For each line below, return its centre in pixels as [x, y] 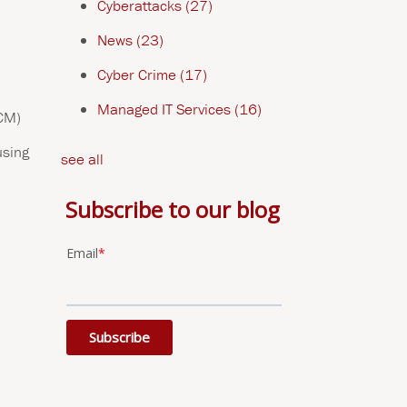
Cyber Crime [138, 74]
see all [82, 159]
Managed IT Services [165, 109]
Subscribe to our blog [172, 209]
